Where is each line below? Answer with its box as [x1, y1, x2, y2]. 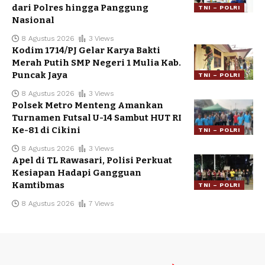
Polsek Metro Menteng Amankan [12, 99, 163, 111]
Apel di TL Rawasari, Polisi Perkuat [12, 154, 172, 166]
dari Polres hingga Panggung [12, 2, 148, 13]
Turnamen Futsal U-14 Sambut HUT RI [12, 112, 182, 123]
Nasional [12, 14, 54, 25]
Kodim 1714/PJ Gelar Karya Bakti [12, 44, 160, 56]
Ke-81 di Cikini [12, 124, 80, 135]
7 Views [88, 199, 114, 208]
